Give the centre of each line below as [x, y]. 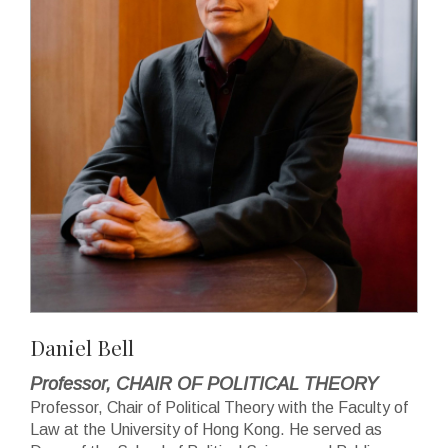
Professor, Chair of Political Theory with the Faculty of [219, 407]
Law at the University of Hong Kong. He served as [206, 429]
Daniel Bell [82, 346]
